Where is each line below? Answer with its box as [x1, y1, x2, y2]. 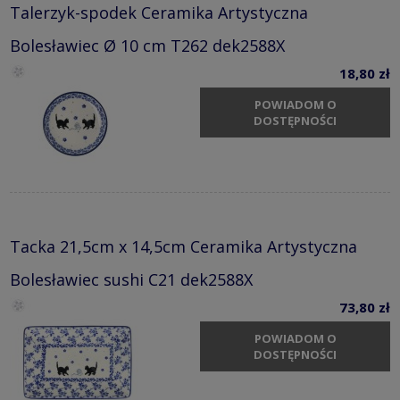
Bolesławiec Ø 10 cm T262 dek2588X [10, 34, 285, 56]
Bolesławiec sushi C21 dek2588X [10, 268, 253, 290]
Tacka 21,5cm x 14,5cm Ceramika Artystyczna [10, 235, 357, 257]
